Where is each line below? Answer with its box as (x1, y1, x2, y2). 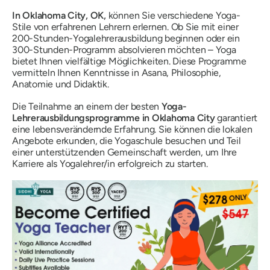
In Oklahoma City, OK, (12, 9, 106, 21)
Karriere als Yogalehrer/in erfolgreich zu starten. (12, 157, 208, 169)
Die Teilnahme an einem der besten (12, 100, 162, 112)
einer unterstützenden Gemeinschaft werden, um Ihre (12, 146, 237, 158)
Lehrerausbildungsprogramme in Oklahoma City (12, 111, 218, 124)
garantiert (217, 111, 258, 124)
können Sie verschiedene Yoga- (105, 9, 240, 21)
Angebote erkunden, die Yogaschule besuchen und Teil (12, 134, 241, 146)
